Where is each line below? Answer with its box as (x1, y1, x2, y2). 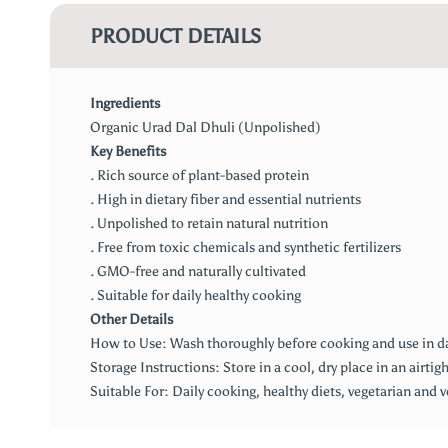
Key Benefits (90, 143, 166, 160)
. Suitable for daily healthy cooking (90, 287, 301, 304)
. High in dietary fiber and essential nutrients (90, 191, 361, 208)
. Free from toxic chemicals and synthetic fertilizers (90, 239, 401, 256)
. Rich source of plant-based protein (90, 167, 309, 184)
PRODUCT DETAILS (90, 24, 261, 48)
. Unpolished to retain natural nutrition (90, 215, 328, 232)
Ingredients (90, 95, 160, 112)
